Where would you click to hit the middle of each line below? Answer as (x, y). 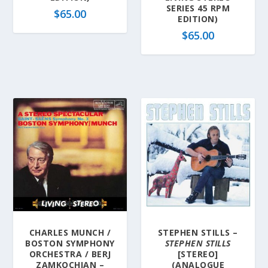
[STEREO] (198, 254)
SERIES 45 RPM (198, 8)
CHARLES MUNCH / (70, 233)
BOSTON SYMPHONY (70, 243)
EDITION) (198, 19)
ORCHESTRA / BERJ (70, 254)
